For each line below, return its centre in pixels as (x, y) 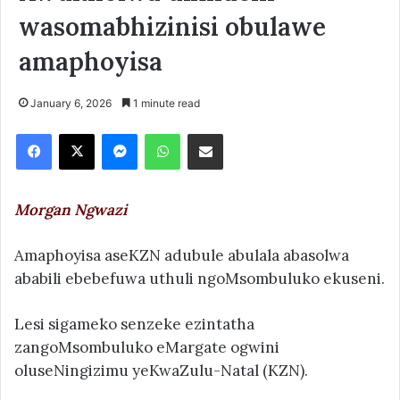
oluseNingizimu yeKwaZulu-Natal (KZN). (161, 370)
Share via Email (237, 133)
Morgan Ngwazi (72, 209)
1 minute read (165, 103)
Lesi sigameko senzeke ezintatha (134, 324)
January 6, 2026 (71, 103)
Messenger (168, 133)
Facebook (78, 133)
